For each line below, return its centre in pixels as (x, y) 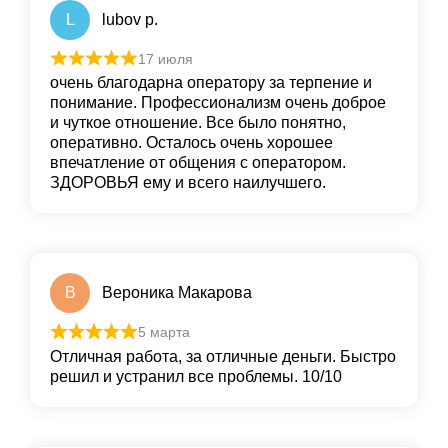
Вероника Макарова (177, 293)
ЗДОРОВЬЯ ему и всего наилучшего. (188, 183)
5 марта (163, 332)
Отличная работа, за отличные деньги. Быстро (223, 356)
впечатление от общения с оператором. (198, 163)
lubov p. (130, 19)
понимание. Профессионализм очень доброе (218, 103)
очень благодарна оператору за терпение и (211, 83)
